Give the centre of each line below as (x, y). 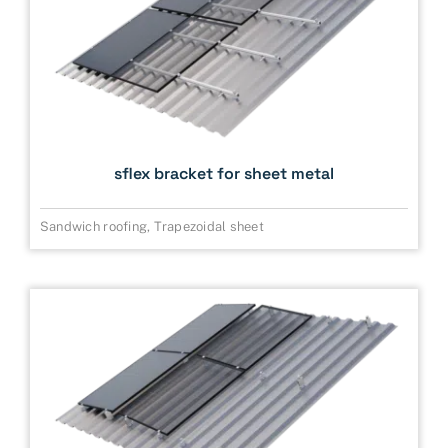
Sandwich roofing (93, 227)
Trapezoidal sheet (208, 227)
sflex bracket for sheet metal (224, 174)
